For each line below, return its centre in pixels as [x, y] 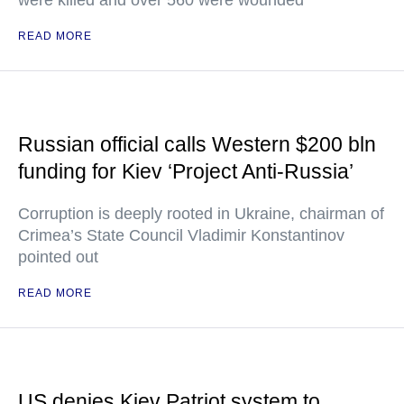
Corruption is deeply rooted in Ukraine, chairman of [201, 214]
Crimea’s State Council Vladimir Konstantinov [181, 236]
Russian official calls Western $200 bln [197, 145]
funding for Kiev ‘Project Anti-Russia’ [186, 172]
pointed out [58, 257]
